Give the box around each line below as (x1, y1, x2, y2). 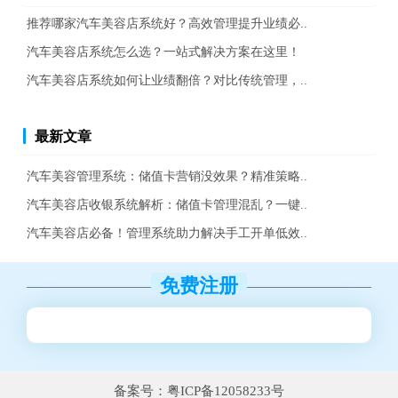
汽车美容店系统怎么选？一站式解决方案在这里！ (27, 44, 300, 59)
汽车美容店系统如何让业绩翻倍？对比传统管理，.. (27, 72, 307, 87)
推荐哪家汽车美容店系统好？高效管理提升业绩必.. (27, 15, 307, 30)
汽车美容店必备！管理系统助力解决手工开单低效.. (27, 225, 307, 240)
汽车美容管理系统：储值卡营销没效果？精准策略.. (27, 168, 307, 183)
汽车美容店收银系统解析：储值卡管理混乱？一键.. (27, 196, 307, 211)
